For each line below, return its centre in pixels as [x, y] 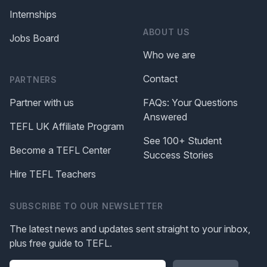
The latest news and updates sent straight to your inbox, [130, 229]
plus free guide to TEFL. [61, 243]
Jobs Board [34, 38]
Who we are [169, 55]
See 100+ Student [182, 141]
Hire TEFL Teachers [53, 174]
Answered [165, 117]
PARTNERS [33, 80]
